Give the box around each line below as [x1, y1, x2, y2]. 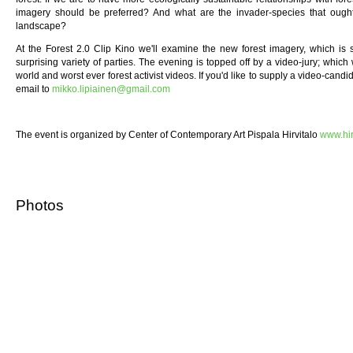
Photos [16, 197, 64, 214]
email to [16, 84, 52, 95]
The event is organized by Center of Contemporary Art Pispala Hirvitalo [16, 129, 320, 141]
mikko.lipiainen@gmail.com [52, 84, 170, 95]
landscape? [16, 20, 66, 32]
